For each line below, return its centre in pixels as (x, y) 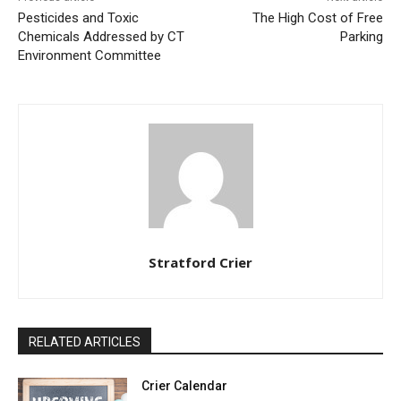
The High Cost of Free (317, 18)
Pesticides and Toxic (78, 18)
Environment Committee (90, 56)
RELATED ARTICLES (85, 342)
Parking (361, 37)
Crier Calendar (185, 386)
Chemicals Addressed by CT (101, 37)
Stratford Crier (200, 263)
